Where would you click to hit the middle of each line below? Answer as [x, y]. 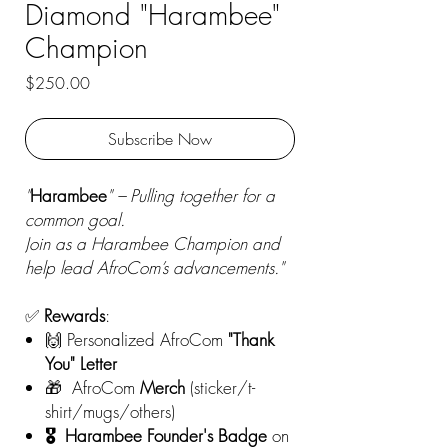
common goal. [75, 219]
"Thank [251, 339]
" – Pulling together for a [191, 195]
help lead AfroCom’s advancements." [154, 267]
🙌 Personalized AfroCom [136, 339]
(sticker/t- [220, 387]
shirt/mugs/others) [110, 411]
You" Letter [81, 363]
